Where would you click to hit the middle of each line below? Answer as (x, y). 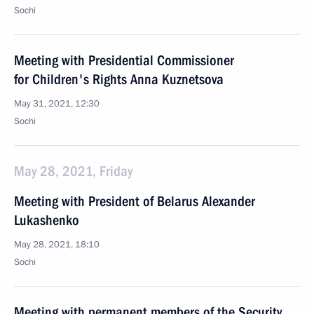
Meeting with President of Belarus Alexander (135, 201)
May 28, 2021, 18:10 (57, 245)
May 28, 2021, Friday (73, 171)
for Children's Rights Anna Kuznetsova (119, 79)
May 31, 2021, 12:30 (57, 104)
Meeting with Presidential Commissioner (124, 60)
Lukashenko (47, 220)
